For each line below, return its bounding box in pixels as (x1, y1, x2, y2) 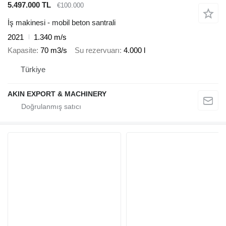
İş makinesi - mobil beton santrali (8, 18, 116, 27)
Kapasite (8, 46, 36, 55)
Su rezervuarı (75, 46, 120, 55)
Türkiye (21, 65, 45, 74)
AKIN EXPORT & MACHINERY (8, 89, 106, 98)
